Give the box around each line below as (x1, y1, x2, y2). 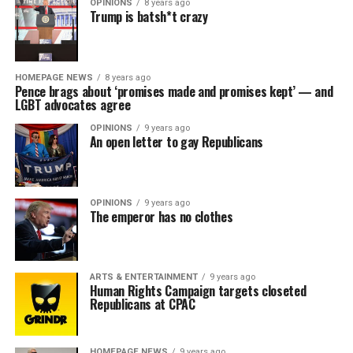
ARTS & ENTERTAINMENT (89, 272, 198, 283)
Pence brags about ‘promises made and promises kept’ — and (14, 82, 333, 102)
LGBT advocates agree (14, 95, 131, 115)
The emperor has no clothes (89, 206, 233, 226)
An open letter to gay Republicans (89, 132, 264, 152)
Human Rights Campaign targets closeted (89, 281, 307, 301)
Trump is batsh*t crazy (89, 7, 208, 27)
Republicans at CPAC (89, 295, 195, 314)
